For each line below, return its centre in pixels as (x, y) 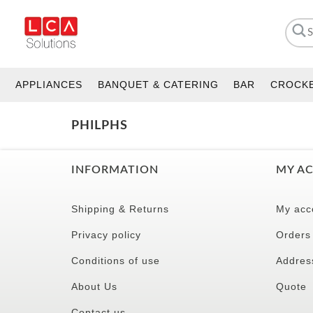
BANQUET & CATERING (158, 85)
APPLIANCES (49, 85)
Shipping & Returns (120, 209)
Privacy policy (106, 234)
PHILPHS (100, 125)
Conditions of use (116, 260)
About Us (94, 286)
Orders (293, 234)
